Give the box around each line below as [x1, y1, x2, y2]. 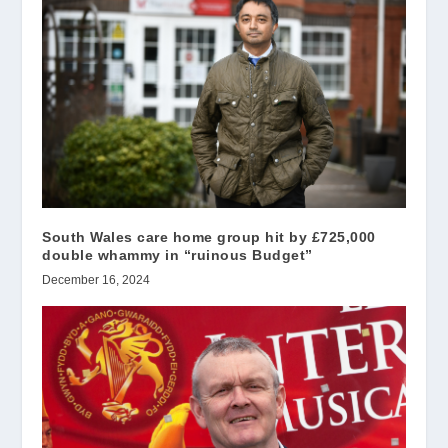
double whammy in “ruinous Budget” [42, 246, 313, 263]
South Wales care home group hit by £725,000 [42, 228, 376, 245]
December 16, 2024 [42, 272, 151, 287]
